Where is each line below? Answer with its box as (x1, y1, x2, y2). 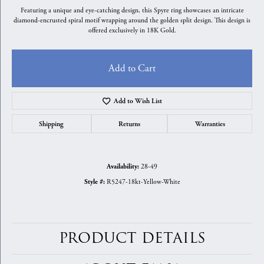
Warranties (194, 120, 225, 128)
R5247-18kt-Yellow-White (106, 177, 180, 186)
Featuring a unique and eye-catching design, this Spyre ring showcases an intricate (20, 6, 244, 15)
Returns (118, 120, 140, 128)
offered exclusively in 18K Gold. (88, 26, 176, 35)
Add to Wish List (114, 97, 163, 105)
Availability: (107, 163, 139, 171)
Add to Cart (108, 62, 156, 75)
